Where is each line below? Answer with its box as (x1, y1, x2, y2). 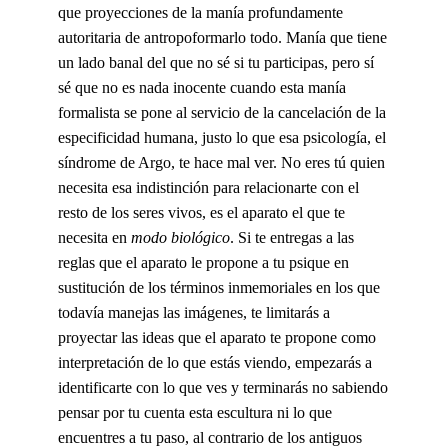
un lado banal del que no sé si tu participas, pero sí (57, 53, 374, 71)
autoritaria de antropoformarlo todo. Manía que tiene (57, 28, 387, 46)
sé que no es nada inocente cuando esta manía (57, 78, 346, 96)
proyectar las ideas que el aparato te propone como (57, 328, 376, 346)
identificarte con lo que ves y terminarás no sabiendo (57, 378, 388, 396)
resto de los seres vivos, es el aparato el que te (57, 203, 345, 221)
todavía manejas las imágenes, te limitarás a (57, 303, 330, 321)
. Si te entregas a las (229, 228, 354, 246)
